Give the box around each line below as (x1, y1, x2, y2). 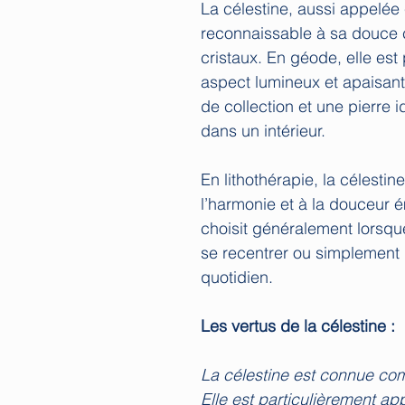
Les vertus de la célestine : (201, 315, 395, 336)
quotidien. (201, 266, 273, 287)
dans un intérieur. (201, 119, 325, 141)
